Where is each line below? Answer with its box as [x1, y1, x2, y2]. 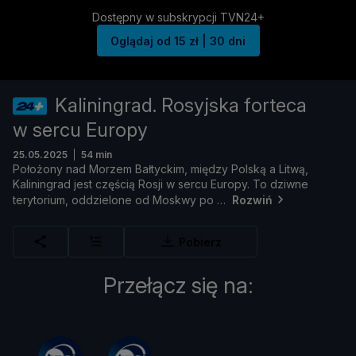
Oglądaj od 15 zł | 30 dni [110, 33, 246, 48]
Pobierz [179, 234, 222, 249]
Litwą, [279, 162, 308, 176]
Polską [231, 162, 269, 176]
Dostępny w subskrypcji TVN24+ [91, 10, 265, 25]
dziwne [270, 177, 308, 192]
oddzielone [72, 192, 135, 207]
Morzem [89, 162, 135, 176]
